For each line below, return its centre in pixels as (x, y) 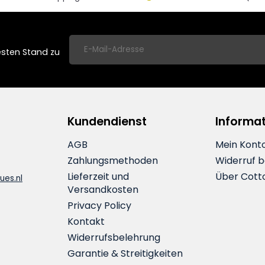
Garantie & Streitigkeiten (125, 253)
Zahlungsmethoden (113, 160)
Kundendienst (107, 121)
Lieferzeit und (98, 176)
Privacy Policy (99, 205)
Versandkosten (103, 189)
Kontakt (86, 221)
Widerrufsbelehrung (114, 237)
